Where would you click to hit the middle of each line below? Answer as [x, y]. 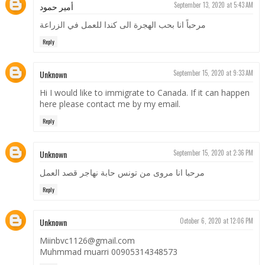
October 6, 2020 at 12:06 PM [217, 221]
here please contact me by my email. [110, 104]
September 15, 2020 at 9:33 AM [214, 73]
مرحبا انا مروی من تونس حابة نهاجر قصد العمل [122, 172]
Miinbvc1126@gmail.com [87, 241]
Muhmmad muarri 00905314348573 [108, 252]
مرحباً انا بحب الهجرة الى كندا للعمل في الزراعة [122, 24]
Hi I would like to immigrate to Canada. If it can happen [144, 93]
